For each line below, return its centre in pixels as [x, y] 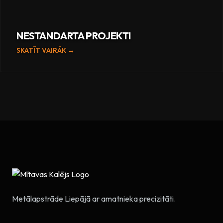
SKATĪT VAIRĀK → [46, 51]
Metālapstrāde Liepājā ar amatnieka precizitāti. [94, 199]
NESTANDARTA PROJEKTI [74, 36]
